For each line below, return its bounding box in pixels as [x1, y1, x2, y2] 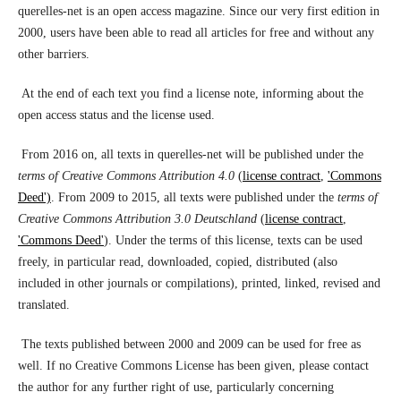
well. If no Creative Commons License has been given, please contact [17, 359, 369, 373]
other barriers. [17, 47, 90, 62]
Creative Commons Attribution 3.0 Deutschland [17, 212, 257, 226]
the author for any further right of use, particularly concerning [17, 380, 334, 395]
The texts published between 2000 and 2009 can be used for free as [17, 337, 361, 352]
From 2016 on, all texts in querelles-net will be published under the [17, 148, 363, 162]
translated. [17, 298, 70, 312]
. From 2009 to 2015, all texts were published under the [50, 191, 337, 205]
